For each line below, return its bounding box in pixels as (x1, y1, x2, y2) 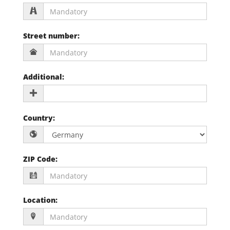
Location (23, 195, 55, 205)
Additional (23, 72, 62, 82)
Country (23, 113, 53, 123)
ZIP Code (23, 154, 55, 164)
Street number (23, 31, 78, 41)
